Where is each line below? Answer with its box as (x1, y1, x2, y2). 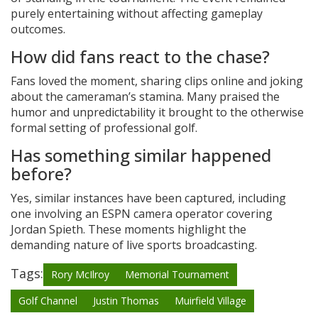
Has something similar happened (11, 143, 271, 168)
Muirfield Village (175, 294, 246, 308)
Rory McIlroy (51, 268, 109, 282)
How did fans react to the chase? (11, 45, 270, 69)
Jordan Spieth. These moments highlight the (11, 221, 246, 238)
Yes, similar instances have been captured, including (11, 190, 286, 207)
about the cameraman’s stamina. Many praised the (11, 89, 280, 105)
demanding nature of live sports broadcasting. (11, 237, 257, 253)
